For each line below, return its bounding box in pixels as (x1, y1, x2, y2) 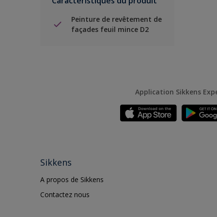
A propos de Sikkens (40, 175, 104, 184)
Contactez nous (40, 190, 90, 199)
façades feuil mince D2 (71, 25, 149, 34)
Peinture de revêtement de (71, 15, 162, 24)
